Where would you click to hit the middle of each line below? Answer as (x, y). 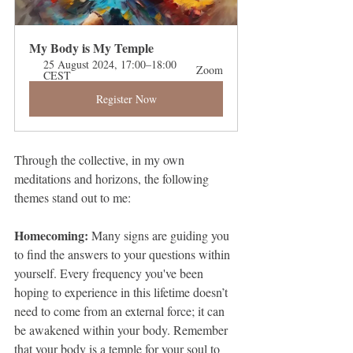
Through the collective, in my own (101, 160)
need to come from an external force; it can (121, 311)
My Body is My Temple (91, 48)
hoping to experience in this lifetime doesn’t (123, 292)
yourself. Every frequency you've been (110, 273)
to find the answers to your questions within (124, 254)
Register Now (126, 99)
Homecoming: (53, 235)
